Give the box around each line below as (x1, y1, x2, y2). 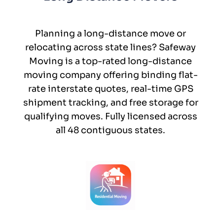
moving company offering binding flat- (23, 69, 198, 80)
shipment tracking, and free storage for (23, 97, 198, 108)
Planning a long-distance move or (35, 28, 186, 39)
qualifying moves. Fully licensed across (24, 110, 197, 122)
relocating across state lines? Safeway (25, 41, 196, 53)
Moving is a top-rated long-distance (29, 55, 192, 67)
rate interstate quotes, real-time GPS (28, 83, 193, 94)
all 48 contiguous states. (56, 124, 165, 136)
